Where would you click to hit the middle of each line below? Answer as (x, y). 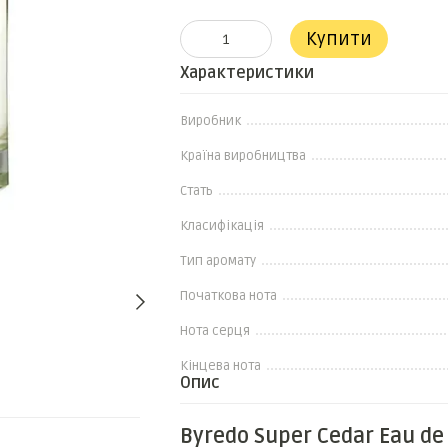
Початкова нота (228, 296)
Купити (338, 39)
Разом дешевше (208, 396)
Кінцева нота (220, 366)
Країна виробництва (242, 156)
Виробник (210, 121)
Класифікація (221, 226)
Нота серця (214, 331)
